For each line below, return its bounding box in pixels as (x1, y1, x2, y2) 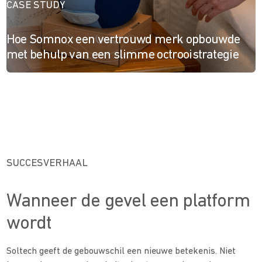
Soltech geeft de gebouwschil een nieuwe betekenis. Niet (6, 247, 236, 257)
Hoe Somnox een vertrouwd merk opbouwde (6, 33, 240, 47)
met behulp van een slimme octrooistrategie (6, 49, 239, 63)
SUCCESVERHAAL (6, 158, 88, 170)
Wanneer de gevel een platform (6, 192, 250, 212)
